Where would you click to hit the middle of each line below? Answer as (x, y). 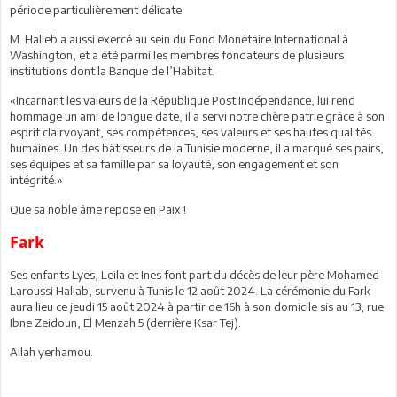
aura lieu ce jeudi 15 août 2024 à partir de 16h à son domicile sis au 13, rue (197, 306)
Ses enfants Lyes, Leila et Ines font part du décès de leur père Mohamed (195, 274)
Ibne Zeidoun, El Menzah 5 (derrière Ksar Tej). (125, 322)
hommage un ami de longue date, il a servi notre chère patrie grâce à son (197, 116)
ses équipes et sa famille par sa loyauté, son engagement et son (174, 163)
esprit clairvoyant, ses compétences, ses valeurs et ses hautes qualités (191, 132)
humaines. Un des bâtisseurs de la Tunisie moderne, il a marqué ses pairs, (197, 148)
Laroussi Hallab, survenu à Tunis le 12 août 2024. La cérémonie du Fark (190, 290)
